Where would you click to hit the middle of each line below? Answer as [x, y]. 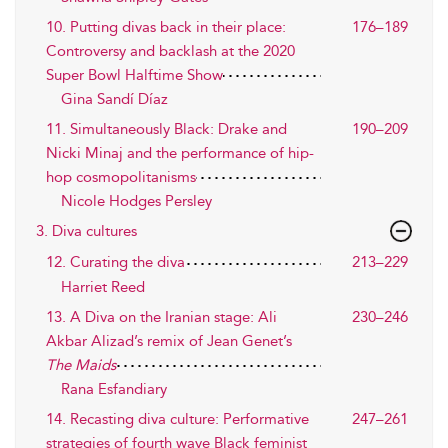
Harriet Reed [103, 286]
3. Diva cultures [86, 230]
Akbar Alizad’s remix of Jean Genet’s [169, 340]
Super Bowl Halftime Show [134, 74]
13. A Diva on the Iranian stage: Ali [161, 316]
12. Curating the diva [115, 261]
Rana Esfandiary [114, 388]
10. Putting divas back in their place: [166, 26]
